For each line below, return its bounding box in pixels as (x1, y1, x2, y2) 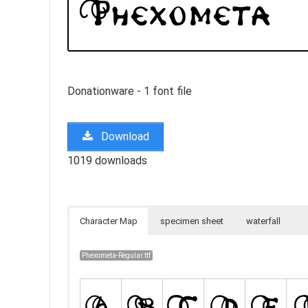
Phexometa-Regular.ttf (82, 250, 151, 260)
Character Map (80, 215, 137, 226)
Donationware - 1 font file (67, 84, 192, 98)
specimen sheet (160, 215, 223, 226)
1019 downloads (67, 153, 147, 167)
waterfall (246, 215, 280, 226)
